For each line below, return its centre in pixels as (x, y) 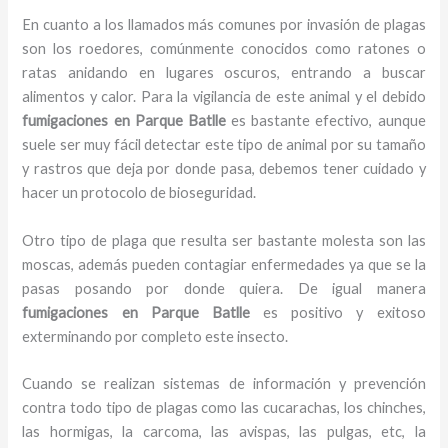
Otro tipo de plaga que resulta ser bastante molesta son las (224, 240)
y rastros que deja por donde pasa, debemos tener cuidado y (224, 169)
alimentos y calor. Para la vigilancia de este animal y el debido (224, 97)
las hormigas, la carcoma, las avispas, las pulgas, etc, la (224, 432)
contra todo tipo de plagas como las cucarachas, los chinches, (224, 408)
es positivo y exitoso (337, 312)
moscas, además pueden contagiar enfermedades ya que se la (224, 264)
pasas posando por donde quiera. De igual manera (224, 288)
